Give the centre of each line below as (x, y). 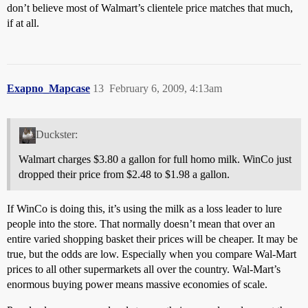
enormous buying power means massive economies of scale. (137, 284)
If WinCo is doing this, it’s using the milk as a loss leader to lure (144, 208)
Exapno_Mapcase (48, 88)
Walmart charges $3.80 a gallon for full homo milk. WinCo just (155, 159)
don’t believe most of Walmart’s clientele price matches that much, (150, 8)
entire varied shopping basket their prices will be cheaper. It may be (152, 239)
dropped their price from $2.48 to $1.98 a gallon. (124, 174)
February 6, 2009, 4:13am (166, 88)
